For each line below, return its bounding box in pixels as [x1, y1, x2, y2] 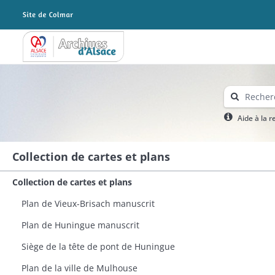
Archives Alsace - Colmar [22, 44, 123, 56]
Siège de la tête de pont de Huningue [21, 241, 175, 252]
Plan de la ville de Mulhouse [21, 262, 137, 274]
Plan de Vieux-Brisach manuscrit [21, 198, 155, 209]
